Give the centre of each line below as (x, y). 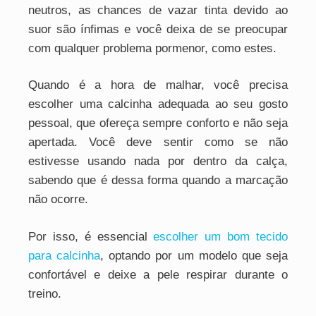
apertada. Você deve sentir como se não (158, 142)
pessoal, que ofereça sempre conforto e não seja (158, 123)
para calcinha (65, 255)
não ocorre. (58, 200)
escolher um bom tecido (221, 236)
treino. (45, 293)
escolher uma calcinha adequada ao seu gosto (158, 104)
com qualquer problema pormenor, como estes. (152, 48)
